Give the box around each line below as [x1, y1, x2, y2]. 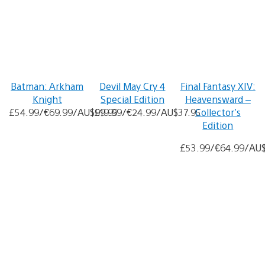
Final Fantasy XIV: [180, 80, 256, 92]
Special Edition [100, 93, 164, 105]
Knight [32, 93, 62, 105]
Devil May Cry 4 [99, 80, 166, 92]
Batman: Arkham [11, 80, 84, 92]
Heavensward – [185, 93, 251, 105]
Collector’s [195, 106, 241, 118]
